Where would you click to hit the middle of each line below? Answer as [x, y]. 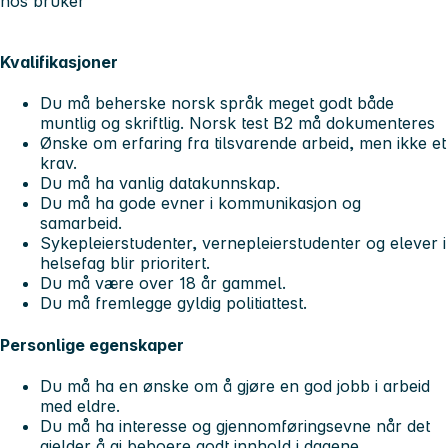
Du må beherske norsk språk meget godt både [217, 103]
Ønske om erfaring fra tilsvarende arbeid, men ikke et [243, 143]
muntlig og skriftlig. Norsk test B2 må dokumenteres [237, 123]
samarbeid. [83, 223]
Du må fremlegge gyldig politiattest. [173, 303]
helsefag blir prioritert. [125, 263]
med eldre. [80, 405]
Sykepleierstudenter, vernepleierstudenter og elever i [243, 243]
